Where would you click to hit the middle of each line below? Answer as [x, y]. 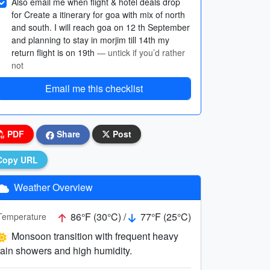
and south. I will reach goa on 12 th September [101, 27]
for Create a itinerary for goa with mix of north [98, 14]
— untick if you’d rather [141, 52]
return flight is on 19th [54, 52]
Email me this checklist [94, 88]
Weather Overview [52, 187]
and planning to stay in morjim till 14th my [90, 40]
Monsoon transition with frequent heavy [95, 236]
